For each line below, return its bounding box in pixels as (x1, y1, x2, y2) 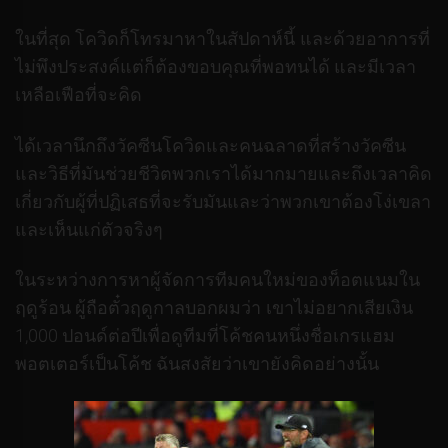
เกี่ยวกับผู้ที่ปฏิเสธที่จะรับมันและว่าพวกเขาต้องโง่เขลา (15, 190, 431, 212)
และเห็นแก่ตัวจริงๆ (15, 218, 163, 240)
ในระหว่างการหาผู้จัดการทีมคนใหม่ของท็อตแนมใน (15, 269, 420, 291)
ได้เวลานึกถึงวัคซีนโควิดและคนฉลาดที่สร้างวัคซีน (15, 134, 406, 156)
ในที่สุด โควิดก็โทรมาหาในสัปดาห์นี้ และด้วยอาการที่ (15, 28, 430, 50)
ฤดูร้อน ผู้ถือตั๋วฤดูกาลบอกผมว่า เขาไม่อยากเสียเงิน (15, 297, 413, 319)
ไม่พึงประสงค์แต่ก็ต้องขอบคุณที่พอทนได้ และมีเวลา (15, 56, 417, 78)
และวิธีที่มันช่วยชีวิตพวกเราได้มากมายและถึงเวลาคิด (15, 162, 432, 184)
